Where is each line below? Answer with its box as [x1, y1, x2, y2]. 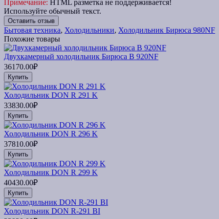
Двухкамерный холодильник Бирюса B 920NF [4, 52, 158, 61]
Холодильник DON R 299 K [4, 168, 98, 176]
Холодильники [65, 25, 114, 34]
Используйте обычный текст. [4, 6, 101, 15]
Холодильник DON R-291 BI [4, 206, 100, 215]
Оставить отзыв [8, 17, 55, 24]
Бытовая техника [4, 25, 61, 34]
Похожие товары [4, 34, 60, 43]
